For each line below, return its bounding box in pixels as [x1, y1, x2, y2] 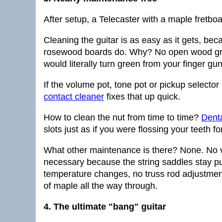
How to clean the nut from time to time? [44, 112, 201, 122]
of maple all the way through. [44, 181, 158, 191]
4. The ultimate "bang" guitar [44, 202, 166, 212]
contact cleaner [44, 92, 104, 102]
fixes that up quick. [104, 92, 180, 102]
